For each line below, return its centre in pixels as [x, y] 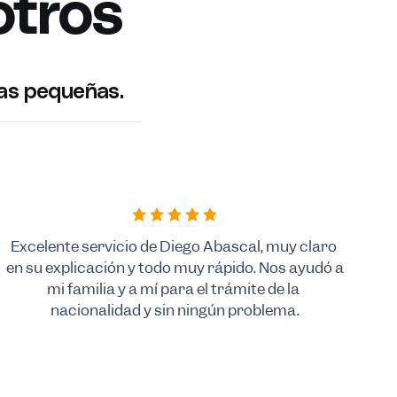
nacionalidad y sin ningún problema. [175, 310]
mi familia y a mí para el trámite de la [174, 288]
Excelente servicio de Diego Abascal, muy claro [173, 246]
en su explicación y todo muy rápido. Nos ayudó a [175, 267]
